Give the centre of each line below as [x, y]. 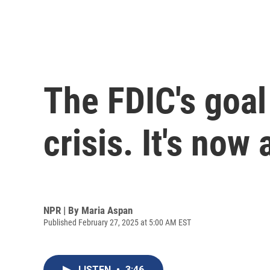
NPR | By [62, 210]
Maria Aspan [107, 210]
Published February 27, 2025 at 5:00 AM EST [117, 222]
